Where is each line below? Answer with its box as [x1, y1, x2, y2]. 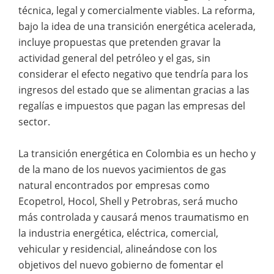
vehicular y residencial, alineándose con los [18, 242, 217, 256]
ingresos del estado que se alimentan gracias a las [18, 83, 250, 97]
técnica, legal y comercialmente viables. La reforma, [18, 3, 255, 17]
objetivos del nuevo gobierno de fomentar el [18, 257, 223, 272]
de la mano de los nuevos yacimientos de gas [18, 162, 226, 176]
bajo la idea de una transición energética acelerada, [18, 19, 256, 33]
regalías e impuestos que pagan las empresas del [18, 98, 245, 113]
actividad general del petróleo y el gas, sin [18, 51, 210, 65]
